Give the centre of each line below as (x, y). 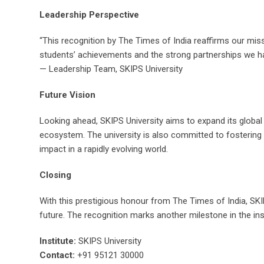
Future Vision (67, 95)
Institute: (58, 241)
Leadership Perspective (89, 15)
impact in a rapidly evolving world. (104, 149)
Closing (55, 175)
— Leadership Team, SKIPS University (111, 69)
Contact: (57, 255)
